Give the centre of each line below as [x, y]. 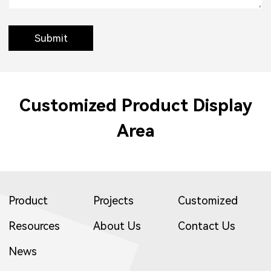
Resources [34, 226]
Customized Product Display [135, 105]
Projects [113, 200]
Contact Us [206, 226]
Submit [51, 38]
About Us [117, 226]
